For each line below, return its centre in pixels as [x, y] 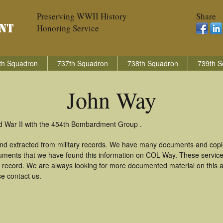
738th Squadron [153, 63]
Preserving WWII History [82, 16]
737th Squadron [83, 63]
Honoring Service [68, 28]
